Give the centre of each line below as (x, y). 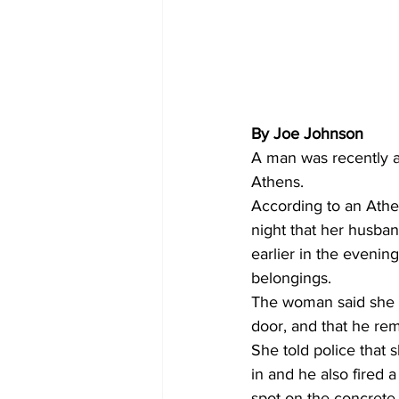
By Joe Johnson (307, 133)
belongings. (293, 277)
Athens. (280, 181)
